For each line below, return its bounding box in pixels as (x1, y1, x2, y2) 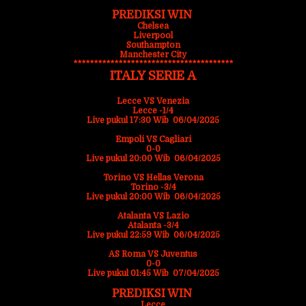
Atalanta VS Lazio (117, 211, 189, 221)
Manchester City (120, 50, 186, 59)
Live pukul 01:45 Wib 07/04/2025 (87, 268, 219, 278)
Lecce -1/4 (133, 106, 173, 115)
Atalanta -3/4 (127, 221, 179, 230)
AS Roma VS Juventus (109, 249, 197, 259)
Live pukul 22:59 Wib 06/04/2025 (86, 230, 220, 240)
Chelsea (137, 21, 169, 31)
